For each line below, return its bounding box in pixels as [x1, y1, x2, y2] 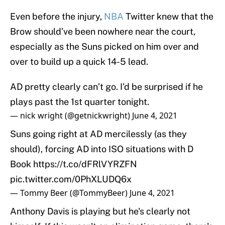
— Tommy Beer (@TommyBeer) [10, 187, 130, 199]
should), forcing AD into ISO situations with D [10, 144, 193, 155]
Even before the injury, [10, 11, 104, 22]
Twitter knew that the [124, 11, 213, 22]
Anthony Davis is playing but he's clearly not [10, 206, 190, 217]
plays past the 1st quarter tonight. [10, 96, 149, 107]
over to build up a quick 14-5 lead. [10, 56, 148, 67]
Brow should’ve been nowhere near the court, [10, 26, 195, 37]
